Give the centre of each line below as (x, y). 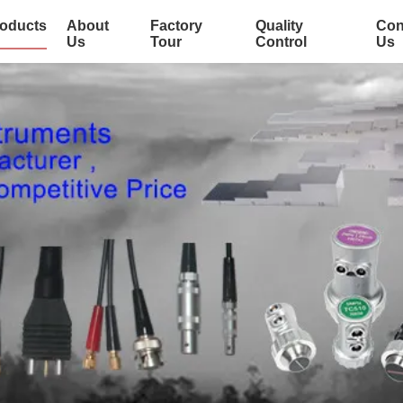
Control (281, 42)
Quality (279, 26)
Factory (176, 26)
